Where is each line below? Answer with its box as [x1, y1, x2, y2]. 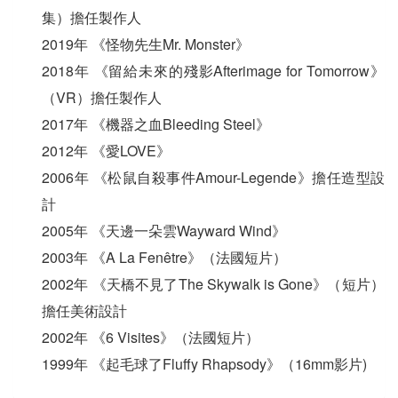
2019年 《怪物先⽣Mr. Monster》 [42, 33, 250, 54]
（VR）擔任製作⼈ [42, 86, 162, 107]
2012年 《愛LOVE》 [42, 139, 171, 161]
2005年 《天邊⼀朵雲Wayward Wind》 [42, 219, 286, 241]
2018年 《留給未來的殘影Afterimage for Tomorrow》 [42, 60, 385, 81]
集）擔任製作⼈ [42, 6, 141, 28]
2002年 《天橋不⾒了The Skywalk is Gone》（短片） [42, 273, 385, 294]
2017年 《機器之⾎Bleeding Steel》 [42, 113, 270, 134]
